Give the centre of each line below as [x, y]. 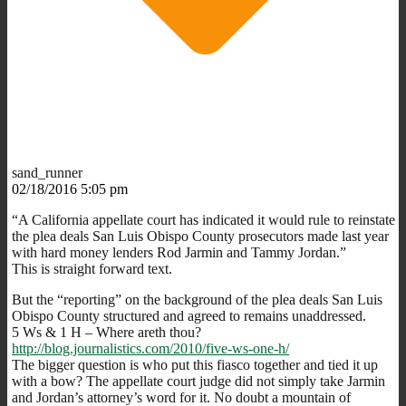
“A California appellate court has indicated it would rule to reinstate [203, 219]
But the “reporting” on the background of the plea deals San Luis [197, 299]
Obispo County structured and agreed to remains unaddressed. [189, 315]
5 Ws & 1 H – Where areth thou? [106, 332]
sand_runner [47, 172]
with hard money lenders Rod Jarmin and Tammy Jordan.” [179, 252]
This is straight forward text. [92, 268]
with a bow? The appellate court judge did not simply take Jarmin [198, 381]
